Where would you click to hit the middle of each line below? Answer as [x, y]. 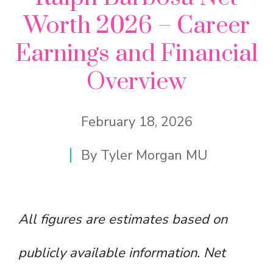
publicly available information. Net [122, 253]
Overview [136, 82]
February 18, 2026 [136, 122]
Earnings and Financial [136, 54]
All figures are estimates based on [123, 220]
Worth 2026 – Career [136, 26]
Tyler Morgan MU [154, 156]
